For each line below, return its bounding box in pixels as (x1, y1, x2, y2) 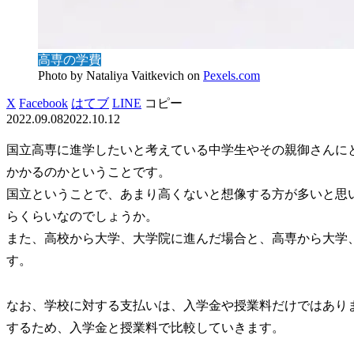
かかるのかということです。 (6, 164, 171, 179)
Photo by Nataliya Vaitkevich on (38, 68, 203, 82)
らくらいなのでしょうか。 (6, 209, 158, 223)
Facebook (19, 96, 68, 110)
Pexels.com (203, 68, 260, 82)
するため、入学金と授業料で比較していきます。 (6, 320, 284, 334)
